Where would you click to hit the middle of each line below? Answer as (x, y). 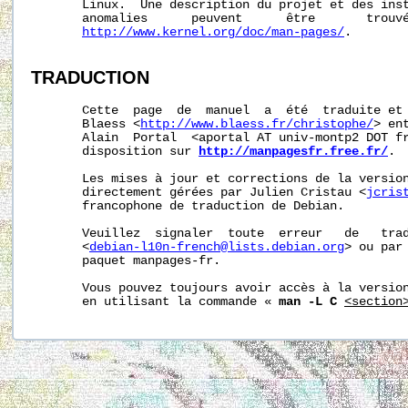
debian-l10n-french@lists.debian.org (217, 248)
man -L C (308, 302)
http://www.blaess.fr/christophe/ (257, 125)
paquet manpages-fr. (126, 261)
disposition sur (115, 152)
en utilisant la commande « (155, 302)
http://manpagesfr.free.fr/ (293, 152)
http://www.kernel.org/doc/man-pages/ (213, 32)
